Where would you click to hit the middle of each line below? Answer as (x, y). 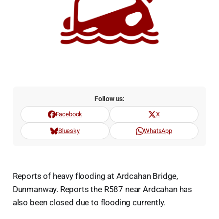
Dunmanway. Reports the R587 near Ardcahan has (102, 189)
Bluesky (69, 131)
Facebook (69, 114)
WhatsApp (158, 131)
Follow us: (109, 99)
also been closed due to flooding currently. (89, 203)
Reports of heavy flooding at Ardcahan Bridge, (95, 176)
